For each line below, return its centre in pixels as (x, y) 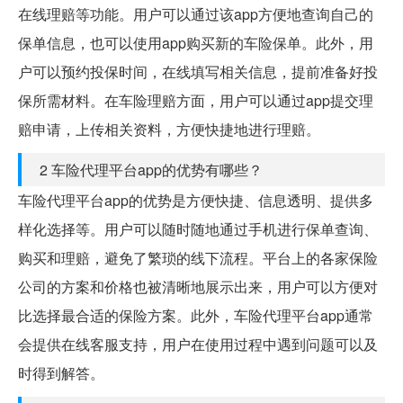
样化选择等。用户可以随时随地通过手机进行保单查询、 (198, 228)
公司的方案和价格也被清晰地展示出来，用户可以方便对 (198, 286)
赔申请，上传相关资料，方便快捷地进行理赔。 (169, 129)
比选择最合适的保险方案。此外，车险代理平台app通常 (196, 315)
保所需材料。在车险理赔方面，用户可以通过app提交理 (196, 100)
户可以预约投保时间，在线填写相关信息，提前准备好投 (198, 71)
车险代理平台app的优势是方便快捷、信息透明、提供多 (196, 200)
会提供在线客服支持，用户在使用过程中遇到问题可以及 (198, 344)
